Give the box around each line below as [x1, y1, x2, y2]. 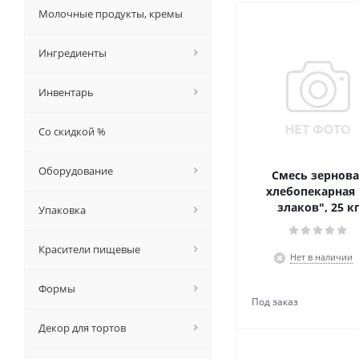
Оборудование [38, 163, 113, 178]
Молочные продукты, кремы [38, 6, 183, 21]
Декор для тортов [38, 321, 126, 335]
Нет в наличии [290, 251, 353, 263]
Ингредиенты [38, 46, 107, 60]
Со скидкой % [38, 124, 106, 139]
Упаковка [38, 203, 86, 217]
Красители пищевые [38, 242, 140, 256]
